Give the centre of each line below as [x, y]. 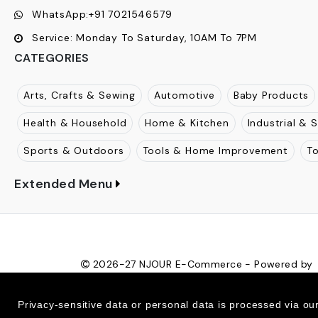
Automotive [184, 95]
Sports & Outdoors [74, 150]
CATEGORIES [52, 57]
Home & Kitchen [187, 122]
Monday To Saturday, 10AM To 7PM [167, 37]
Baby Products [271, 95]
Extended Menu [64, 183]
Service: [53, 37]
